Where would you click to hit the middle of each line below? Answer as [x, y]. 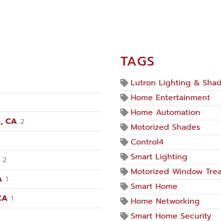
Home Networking [165, 202]
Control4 [147, 142]
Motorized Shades [166, 128]
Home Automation [166, 113]
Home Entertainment [170, 98]
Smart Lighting [159, 157]
